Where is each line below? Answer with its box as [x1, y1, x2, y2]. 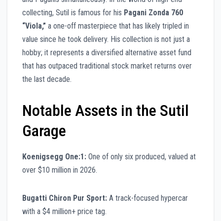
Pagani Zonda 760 [124, 7, 183, 17]
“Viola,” [22, 21, 46, 31]
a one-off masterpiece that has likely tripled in [46, 21, 189, 31]
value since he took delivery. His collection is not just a [22, 34, 190, 44]
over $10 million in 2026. [22, 165, 97, 175]
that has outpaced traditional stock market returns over [22, 61, 192, 71]
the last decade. [22, 74, 72, 84]
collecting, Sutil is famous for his [22, 7, 124, 17]
